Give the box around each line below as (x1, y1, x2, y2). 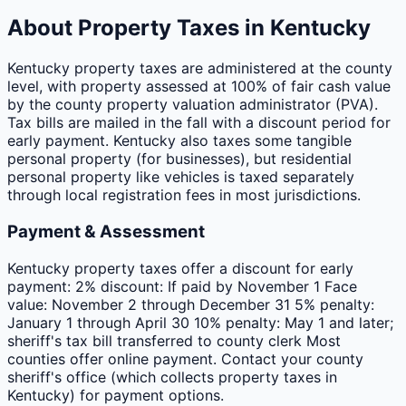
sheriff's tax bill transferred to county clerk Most (7, 331, 341, 350)
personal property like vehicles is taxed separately (7, 168, 354, 187)
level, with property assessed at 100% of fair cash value (7, 77, 391, 96)
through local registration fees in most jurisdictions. (7, 186, 361, 205)
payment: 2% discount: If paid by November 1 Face (7, 276, 357, 295)
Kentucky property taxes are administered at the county (7, 59, 392, 78)
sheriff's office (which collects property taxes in (7, 367, 337, 386)
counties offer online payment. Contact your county (7, 349, 363, 368)
